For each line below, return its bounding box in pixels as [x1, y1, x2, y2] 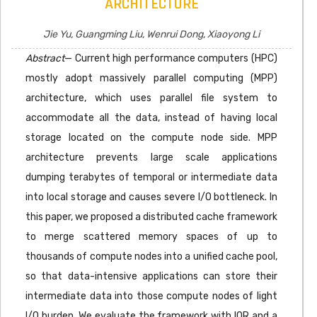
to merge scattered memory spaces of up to [25, 231, 277, 243]
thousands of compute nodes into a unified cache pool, [25, 250, 277, 263]
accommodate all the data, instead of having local [25, 112, 277, 124]
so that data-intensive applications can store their [25, 270, 277, 282]
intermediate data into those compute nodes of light [25, 290, 277, 302]
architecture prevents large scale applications [25, 151, 277, 163]
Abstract [25, 52, 64, 64]
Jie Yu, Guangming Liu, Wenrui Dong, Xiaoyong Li [43, 28, 260, 40]
